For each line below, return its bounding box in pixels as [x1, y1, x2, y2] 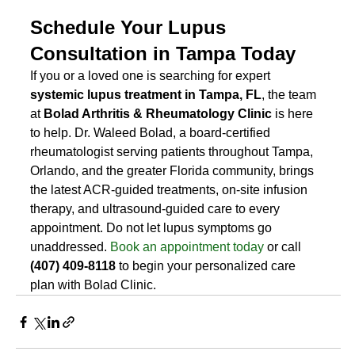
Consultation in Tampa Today [30, 43, 296, 65]
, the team [261, 88, 320, 102]
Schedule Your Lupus [30, 17, 232, 39]
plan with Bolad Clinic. [30, 278, 157, 292]
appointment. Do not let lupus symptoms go [30, 221, 276, 235]
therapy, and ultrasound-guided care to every [30, 202, 284, 216]
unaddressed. [30, 240, 111, 254]
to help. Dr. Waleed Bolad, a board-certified [30, 126, 274, 140]
